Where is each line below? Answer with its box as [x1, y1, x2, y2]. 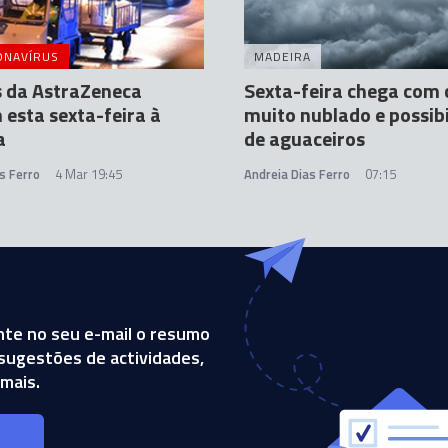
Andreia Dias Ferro [244, 164, 350, 184]
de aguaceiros [244, 123, 365, 154]
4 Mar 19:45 [55, 164, 122, 184]
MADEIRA [254, 47, 311, 66]
